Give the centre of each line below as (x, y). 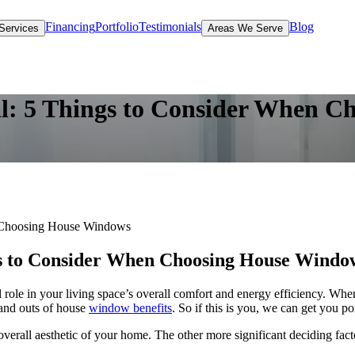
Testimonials (170, 26)
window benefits (130, 307)
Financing (70, 26)
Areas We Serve (245, 28)
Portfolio (116, 26)
